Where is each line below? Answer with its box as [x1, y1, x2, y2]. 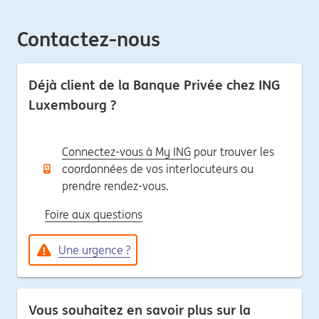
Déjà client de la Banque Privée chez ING [28, 75, 281, 93]
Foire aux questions [45, 206, 142, 221]
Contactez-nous [17, 26, 160, 52]
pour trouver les [191, 144, 274, 159]
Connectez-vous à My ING [62, 144, 191, 159]
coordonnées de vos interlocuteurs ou [62, 161, 253, 176]
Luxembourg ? [28, 95, 117, 113]
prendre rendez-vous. [62, 178, 169, 193]
